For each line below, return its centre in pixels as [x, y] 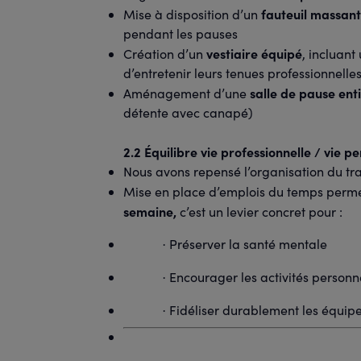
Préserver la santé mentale [247, 244]
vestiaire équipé [254, 53]
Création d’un [165, 54]
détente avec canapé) [188, 112]
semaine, [151, 211]
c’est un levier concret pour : [261, 212]
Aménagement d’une [187, 93]
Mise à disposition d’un [192, 14]
